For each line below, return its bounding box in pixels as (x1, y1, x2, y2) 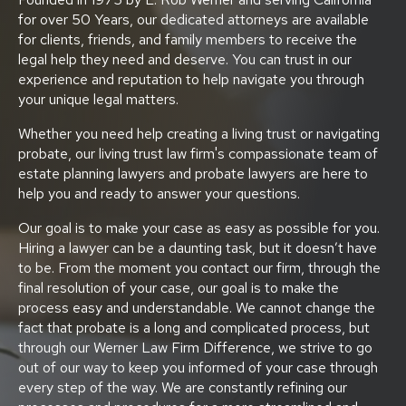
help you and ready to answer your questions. (18, 183, 300, 203)
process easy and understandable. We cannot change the (18, 297, 375, 317)
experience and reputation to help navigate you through (18, 69, 364, 89)
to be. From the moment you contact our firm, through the (18, 257, 381, 277)
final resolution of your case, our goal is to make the (18, 277, 339, 297)
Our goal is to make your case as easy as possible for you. (18, 217, 380, 237)
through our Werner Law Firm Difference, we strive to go (18, 337, 372, 357)
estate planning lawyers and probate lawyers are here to (18, 163, 368, 183)
